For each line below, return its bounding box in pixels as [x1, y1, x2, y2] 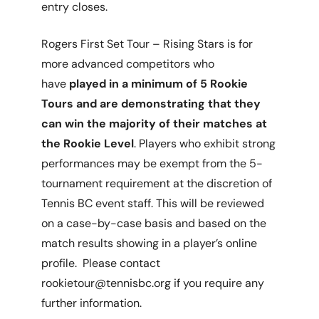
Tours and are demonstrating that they [41, 96, 261, 111]
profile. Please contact [41, 256, 161, 271]
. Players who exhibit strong [134, 136, 276, 151]
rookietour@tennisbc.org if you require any [41, 276, 265, 291]
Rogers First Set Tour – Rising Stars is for [41, 36, 253, 51]
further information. [41, 296, 142, 310]
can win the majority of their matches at [41, 116, 268, 131]
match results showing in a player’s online [41, 236, 258, 251]
